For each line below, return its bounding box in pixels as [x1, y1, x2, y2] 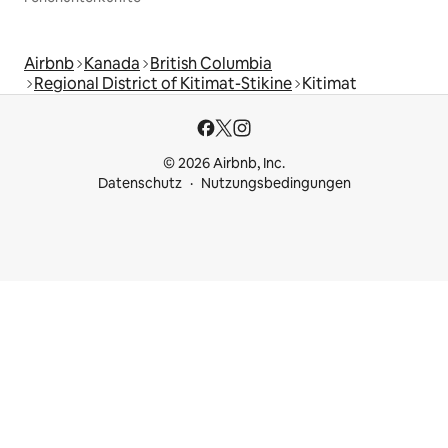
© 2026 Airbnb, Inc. [163, 154, 285, 173]
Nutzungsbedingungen [200, 174, 351, 193]
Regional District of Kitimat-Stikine [34, 73, 292, 95]
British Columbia [150, 53, 272, 75]
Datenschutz [97, 174, 182, 193]
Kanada [84, 53, 140, 75]
